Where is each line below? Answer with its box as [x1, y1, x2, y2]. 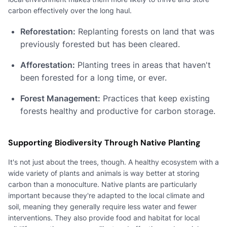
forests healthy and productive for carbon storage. [20, 105, 215, 116]
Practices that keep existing [100, 93, 210, 103]
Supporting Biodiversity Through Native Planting [8, 137, 201, 148]
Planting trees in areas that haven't [75, 59, 211, 70]
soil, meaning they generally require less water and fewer [8, 202, 197, 211]
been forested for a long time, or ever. [20, 72, 167, 83]
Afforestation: [20, 59, 75, 70]
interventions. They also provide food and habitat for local [8, 213, 200, 222]
